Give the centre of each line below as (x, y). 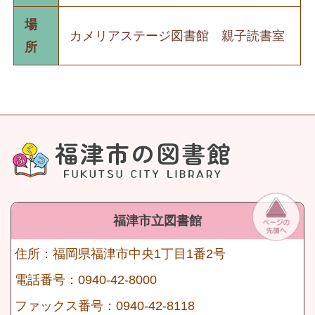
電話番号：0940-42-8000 (86, 280)
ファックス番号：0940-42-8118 (105, 306)
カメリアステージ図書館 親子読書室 (177, 36)
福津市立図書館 (157, 221)
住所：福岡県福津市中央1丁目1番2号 (120, 254)
